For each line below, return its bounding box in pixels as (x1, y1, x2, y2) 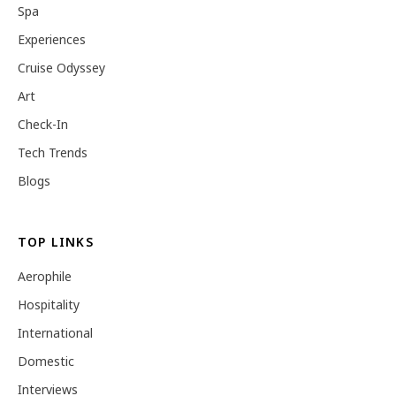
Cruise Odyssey (18, 59, 105, 76)
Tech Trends (18, 144, 88, 161)
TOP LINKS (18, 233, 94, 250)
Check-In (18, 116, 68, 133)
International (18, 324, 93, 341)
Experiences (18, 31, 86, 48)
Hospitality (18, 296, 80, 313)
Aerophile (18, 268, 72, 285)
